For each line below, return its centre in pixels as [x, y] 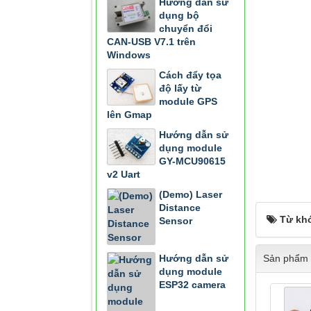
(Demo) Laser [191, 194]
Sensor [176, 221]
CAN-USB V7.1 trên [151, 42]
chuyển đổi [186, 28]
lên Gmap [129, 115]
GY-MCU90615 [192, 161]
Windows [129, 55]
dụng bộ [179, 15]
